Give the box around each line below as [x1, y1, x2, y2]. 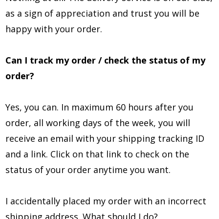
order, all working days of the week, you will [5, 117, 190, 129]
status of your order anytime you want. [5, 164, 171, 175]
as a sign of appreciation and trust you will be [5, 7, 199, 19]
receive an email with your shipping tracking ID [5, 132, 204, 144]
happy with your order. [5, 23, 102, 35]
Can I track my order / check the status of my [5, 54, 205, 66]
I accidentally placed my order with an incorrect [5, 195, 206, 207]
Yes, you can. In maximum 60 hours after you [5, 101, 194, 113]
